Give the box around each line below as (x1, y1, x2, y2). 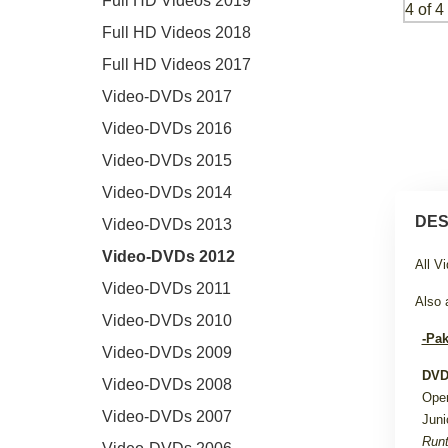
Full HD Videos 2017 (102, 55, 251, 73)
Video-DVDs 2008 (102, 375, 232, 393)
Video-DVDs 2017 (102, 87, 232, 105)
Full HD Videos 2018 (102, 23, 251, 41)
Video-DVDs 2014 (102, 183, 232, 201)
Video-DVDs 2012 (102, 247, 235, 265)
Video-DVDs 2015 (102, 151, 232, 169)
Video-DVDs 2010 (102, 311, 232, 329)
